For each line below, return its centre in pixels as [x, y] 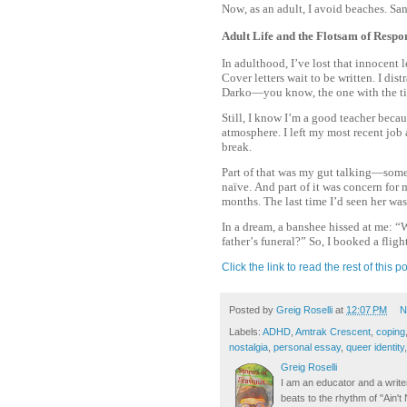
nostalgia [248, 347]
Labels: [246, 332]
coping [391, 332]
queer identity [375, 347]
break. [237, 146]
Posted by [253, 309]
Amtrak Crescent [333, 332]
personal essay [307, 347]
